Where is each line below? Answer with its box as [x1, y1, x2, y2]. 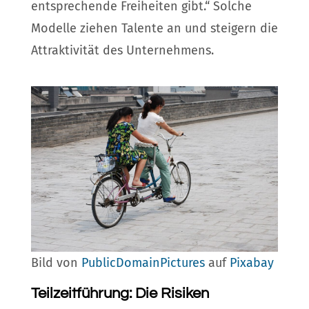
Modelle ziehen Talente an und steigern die [30, 20, 278, 36]
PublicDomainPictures [81, 255, 205, 271]
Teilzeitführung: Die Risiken [30, 286, 209, 302]
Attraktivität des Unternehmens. [30, 42, 214, 58]
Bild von [30, 255, 81, 271]
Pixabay [229, 255, 274, 271]
